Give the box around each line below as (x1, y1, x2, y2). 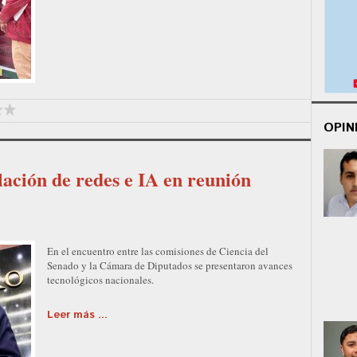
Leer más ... (47, 307, 108, 323)
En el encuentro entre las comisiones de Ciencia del (47, 243, 269, 258)
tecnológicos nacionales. (47, 272, 154, 287)
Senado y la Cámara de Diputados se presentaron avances (47, 257, 292, 273)
